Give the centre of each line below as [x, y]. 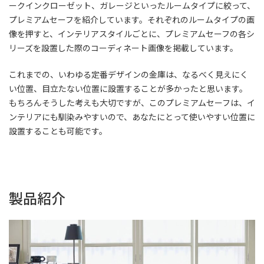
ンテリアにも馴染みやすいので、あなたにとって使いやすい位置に [132, 116]
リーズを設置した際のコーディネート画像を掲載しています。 [123, 47]
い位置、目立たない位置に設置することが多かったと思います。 [128, 88]
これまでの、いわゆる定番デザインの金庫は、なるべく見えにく [128, 74]
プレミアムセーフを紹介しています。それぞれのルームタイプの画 [132, 19]
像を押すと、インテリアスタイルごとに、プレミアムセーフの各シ [132, 33]
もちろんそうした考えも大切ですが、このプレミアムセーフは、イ [132, 102]
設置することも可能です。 [58, 131]
